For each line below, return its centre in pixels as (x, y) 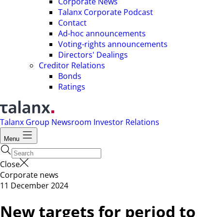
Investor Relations (126, 122)
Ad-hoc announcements (102, 33)
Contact (72, 23)
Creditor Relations (72, 65)
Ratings (72, 87)
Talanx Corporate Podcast (106, 12)
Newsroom (72, 122)
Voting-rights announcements (113, 44)
